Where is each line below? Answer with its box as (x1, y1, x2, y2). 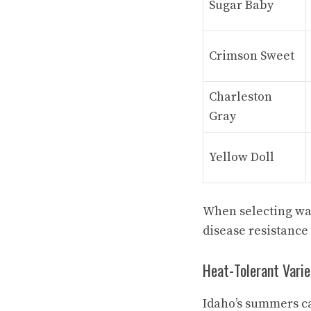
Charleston (209, 88, 272, 105)
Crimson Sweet (209, 47, 294, 64)
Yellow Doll (209, 149, 274, 165)
